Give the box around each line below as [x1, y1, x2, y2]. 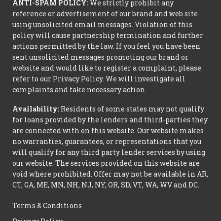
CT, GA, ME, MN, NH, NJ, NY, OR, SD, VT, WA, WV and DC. [12, 180, 199, 189]
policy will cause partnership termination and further [12, 31, 203, 40]
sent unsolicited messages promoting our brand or [12, 52, 188, 62]
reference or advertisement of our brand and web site [12, 9, 198, 19]
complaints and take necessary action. [12, 85, 147, 95]
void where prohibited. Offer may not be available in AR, [12, 169, 208, 179]
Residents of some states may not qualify [59, 104, 204, 113]
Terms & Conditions [12, 201, 82, 210]
